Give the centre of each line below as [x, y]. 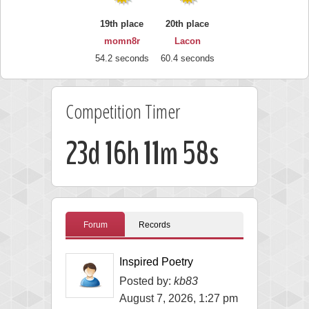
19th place [122, 23]
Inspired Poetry [156, 261]
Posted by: [147, 281]
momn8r [122, 41]
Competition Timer [123, 111]
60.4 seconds [187, 58]
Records [154, 225]
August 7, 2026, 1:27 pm [179, 298]
